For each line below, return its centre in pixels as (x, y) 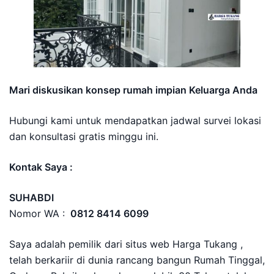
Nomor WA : (39, 213)
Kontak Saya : (41, 167)
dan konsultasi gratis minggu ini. (84, 136)
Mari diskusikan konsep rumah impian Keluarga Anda (133, 90)
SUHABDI (31, 198)
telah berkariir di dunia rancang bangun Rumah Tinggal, (137, 260)
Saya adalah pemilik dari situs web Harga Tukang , (126, 244)
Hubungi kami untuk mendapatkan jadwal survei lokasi (135, 120)
